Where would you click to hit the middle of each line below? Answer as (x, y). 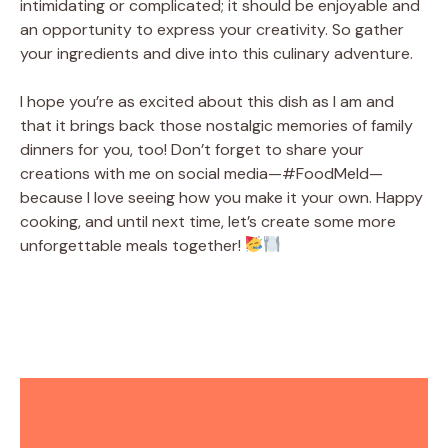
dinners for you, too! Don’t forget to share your (192, 149)
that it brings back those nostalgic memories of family (216, 125)
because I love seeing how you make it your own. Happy (221, 197)
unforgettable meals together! (132, 245)
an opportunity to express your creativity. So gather (212, 29)
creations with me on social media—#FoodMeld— (201, 173)
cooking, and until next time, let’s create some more (208, 221)
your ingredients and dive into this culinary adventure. (216, 53)
